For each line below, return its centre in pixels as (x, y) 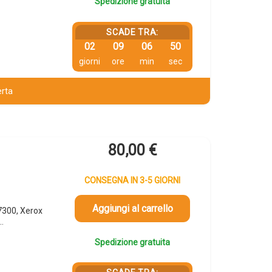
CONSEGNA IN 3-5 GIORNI (133, 180)
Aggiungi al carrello (132, 209)
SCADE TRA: (133, 32)
